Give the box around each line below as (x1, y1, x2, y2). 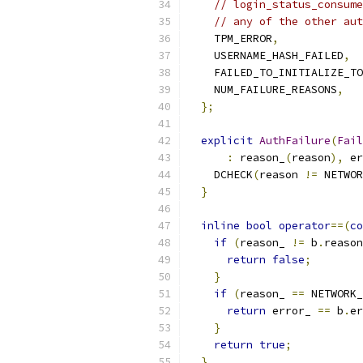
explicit (201, 134, 253, 147)
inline (201, 219, 240, 233)
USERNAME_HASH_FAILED (188, 49, 344, 62)
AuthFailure (259, 134, 331, 147)
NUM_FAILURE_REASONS (188, 83, 337, 96)
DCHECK (188, 168, 253, 181)
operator (279, 219, 331, 233)
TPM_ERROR (188, 32, 272, 45)
